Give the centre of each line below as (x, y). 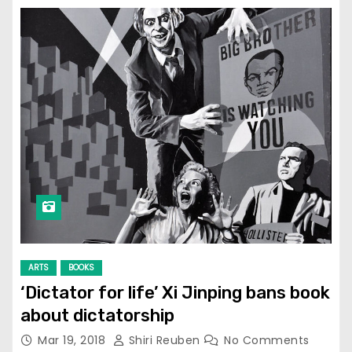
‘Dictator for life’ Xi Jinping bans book (175, 293)
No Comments (267, 341)
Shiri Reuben (164, 341)
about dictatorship (97, 316)
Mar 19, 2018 (73, 341)
